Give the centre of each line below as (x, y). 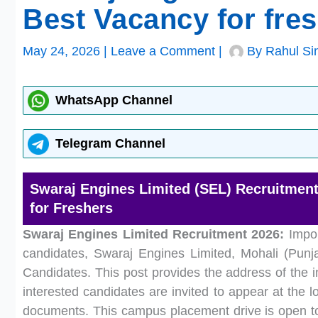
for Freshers (71, 208)
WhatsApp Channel (114, 100)
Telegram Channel (110, 143)
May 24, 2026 (63, 51)
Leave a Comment (163, 51)
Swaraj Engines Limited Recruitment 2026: (154, 234)
